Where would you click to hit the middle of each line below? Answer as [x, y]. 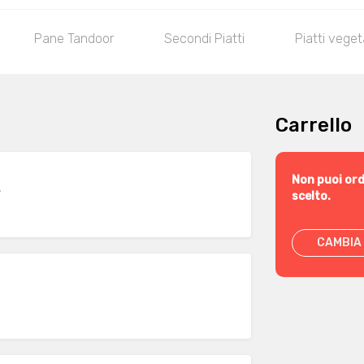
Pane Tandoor [74, 39]
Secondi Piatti [204, 39]
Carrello [314, 125]
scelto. [311, 196]
